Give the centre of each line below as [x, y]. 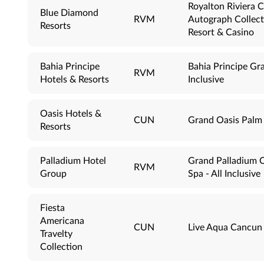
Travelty [56, 234]
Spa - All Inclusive [224, 174]
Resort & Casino [221, 32]
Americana [62, 221]
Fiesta [52, 208]
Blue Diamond [69, 13]
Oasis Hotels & [71, 113]
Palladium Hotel [73, 161]
